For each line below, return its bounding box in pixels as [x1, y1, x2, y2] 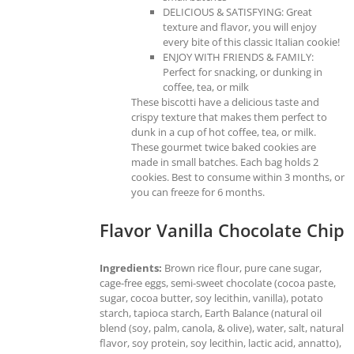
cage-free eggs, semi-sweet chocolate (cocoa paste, [100, 275, 336, 290]
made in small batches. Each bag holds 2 [131, 154, 318, 169]
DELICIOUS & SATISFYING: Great [163, 4, 312, 19]
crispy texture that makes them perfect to [131, 109, 327, 124]
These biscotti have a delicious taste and [131, 94, 319, 109]
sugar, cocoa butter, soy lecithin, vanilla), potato [100, 290, 323, 305]
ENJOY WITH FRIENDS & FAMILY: [163, 49, 314, 64]
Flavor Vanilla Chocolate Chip [100, 217, 345, 242]
